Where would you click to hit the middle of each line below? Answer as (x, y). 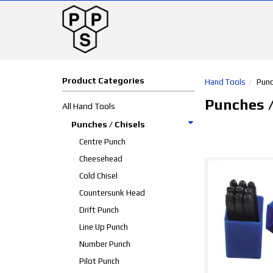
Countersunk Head (112, 193)
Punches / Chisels (108, 124)
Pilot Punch (99, 261)
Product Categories (103, 80)
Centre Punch (102, 142)
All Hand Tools (89, 106)
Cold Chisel (98, 176)
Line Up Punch (104, 227)
